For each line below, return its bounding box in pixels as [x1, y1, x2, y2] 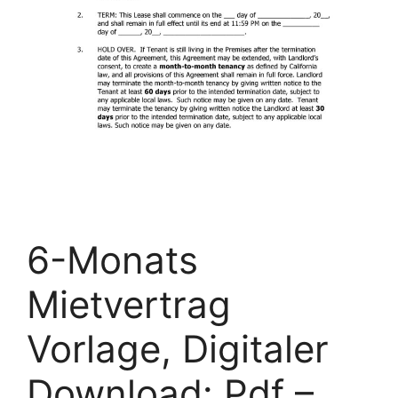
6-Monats [27, 237, 198, 283]
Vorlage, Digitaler [27, 326, 329, 372]
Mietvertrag [27, 282, 231, 328]
